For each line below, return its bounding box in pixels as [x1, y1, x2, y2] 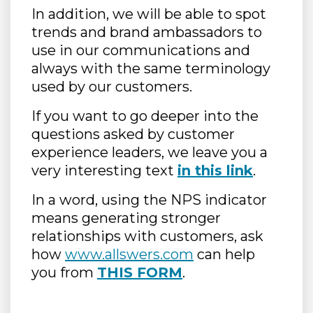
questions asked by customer [31, 126, 235, 143]
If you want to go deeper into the [31, 108, 259, 125]
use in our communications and [31, 42, 250, 59]
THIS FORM [97, 264, 182, 282]
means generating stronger [31, 210, 221, 227]
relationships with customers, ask [31, 228, 263, 245]
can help [194, 246, 255, 263]
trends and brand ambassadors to [31, 24, 262, 41]
